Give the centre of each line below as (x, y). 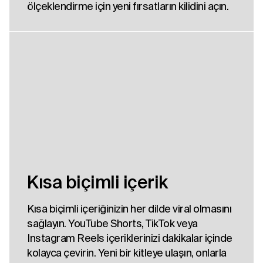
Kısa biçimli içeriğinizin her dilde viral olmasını (129, 209)
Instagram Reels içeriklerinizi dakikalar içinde (130, 238)
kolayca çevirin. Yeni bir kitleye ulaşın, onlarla (127, 253)
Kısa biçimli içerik (97, 182)
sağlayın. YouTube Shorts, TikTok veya (112, 224)
